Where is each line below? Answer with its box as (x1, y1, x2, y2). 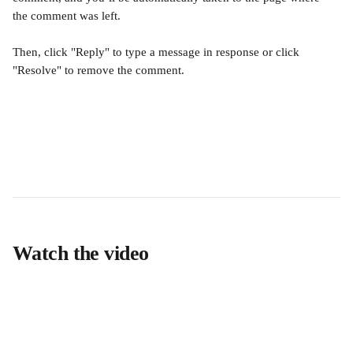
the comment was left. (13, 9, 124, 22)
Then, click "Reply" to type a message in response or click (13, 46, 303, 58)
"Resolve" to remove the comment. (13, 64, 184, 76)
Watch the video (13, 242, 149, 265)
